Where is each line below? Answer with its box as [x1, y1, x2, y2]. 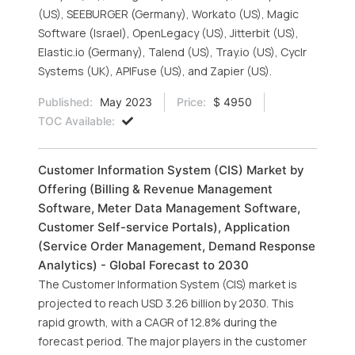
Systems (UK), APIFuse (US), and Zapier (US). [38, 63, 272, 78]
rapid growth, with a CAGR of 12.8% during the [38, 315, 277, 330]
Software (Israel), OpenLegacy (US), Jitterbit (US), [38, 25, 299, 40]
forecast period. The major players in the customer [38, 334, 307, 349]
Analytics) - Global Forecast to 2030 [38, 258, 249, 273]
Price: [177, 95, 206, 109]
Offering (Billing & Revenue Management [38, 181, 273, 197]
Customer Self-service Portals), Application [38, 219, 290, 235]
